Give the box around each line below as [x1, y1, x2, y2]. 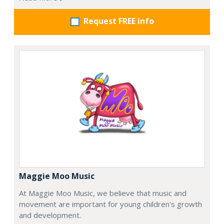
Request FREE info [83, 15, 154, 26]
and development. [19, 210, 81, 220]
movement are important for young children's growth [19, 199, 202, 209]
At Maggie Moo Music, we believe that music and [19, 188, 186, 198]
